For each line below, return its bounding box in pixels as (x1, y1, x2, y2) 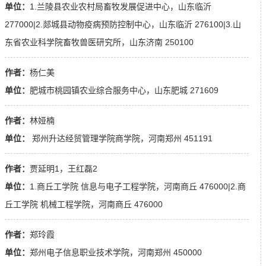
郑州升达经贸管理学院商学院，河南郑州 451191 (30, 134, 213, 144)
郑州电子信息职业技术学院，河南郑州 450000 (30, 248, 202, 258)
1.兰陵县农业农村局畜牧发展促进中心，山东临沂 (30, 2, 211, 12)
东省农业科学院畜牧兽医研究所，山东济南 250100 (5, 37, 194, 47)
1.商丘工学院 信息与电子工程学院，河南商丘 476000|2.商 (30, 182, 246, 192)
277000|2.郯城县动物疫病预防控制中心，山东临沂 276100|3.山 (5, 20, 241, 30)
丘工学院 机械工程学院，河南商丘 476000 (5, 199, 163, 210)
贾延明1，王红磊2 (30, 164, 97, 174)
